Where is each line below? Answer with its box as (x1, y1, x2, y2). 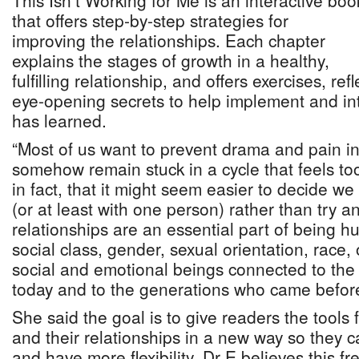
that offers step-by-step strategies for (12, 8, 288, 32)
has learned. (12, 108, 107, 132)
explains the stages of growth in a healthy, (12, 48, 329, 72)
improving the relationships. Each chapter (12, 28, 325, 52)
